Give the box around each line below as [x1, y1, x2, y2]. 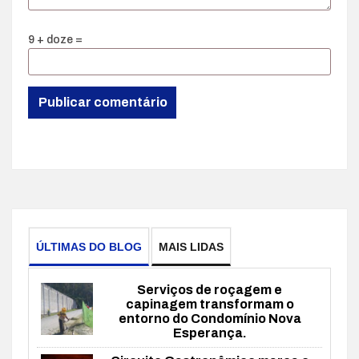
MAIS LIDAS [159, 240, 224, 254]
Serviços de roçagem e [137, 283, 282, 297]
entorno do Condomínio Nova [118, 312, 301, 326]
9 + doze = [28, 34, 83, 46]
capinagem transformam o [125, 297, 294, 312]
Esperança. [172, 326, 247, 341]
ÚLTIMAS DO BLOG [36, 240, 142, 254]
